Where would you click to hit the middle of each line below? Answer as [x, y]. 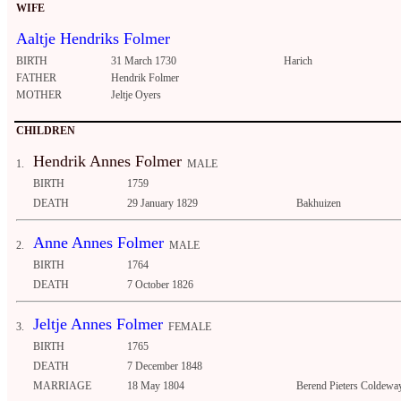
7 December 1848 [165, 367]
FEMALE [187, 327]
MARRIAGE [62, 386]
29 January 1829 [162, 204]
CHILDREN [46, 131]
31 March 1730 [144, 61]
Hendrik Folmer [145, 78]
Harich [298, 61]
